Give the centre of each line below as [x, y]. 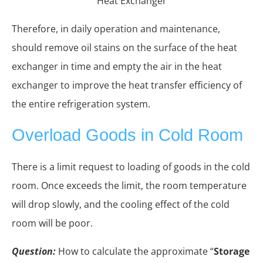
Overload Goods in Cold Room [127, 135]
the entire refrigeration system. [81, 104]
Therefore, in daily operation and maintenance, [116, 28]
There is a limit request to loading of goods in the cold [131, 166]
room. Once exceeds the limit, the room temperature [129, 185]
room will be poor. [52, 223]
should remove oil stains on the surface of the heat [124, 47]
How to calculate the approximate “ [136, 251]
